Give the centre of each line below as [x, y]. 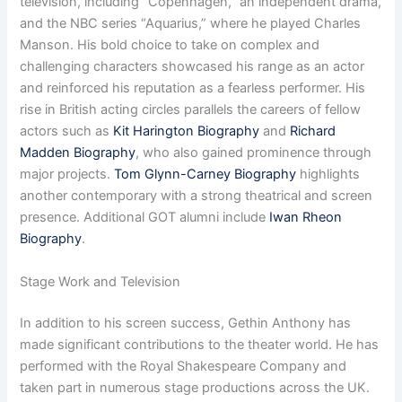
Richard [313, 131]
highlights [328, 175]
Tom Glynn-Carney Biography [205, 175]
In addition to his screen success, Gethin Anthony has [186, 323]
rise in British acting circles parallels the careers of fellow [191, 110]
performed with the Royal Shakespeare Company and [184, 366]
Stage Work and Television [100, 281]
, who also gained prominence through [254, 153]
